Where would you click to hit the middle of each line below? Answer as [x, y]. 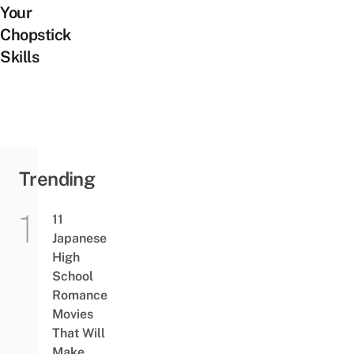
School [72, 276]
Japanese [79, 238]
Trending [57, 178]
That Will [78, 333]
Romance [79, 295]
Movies [72, 314]
